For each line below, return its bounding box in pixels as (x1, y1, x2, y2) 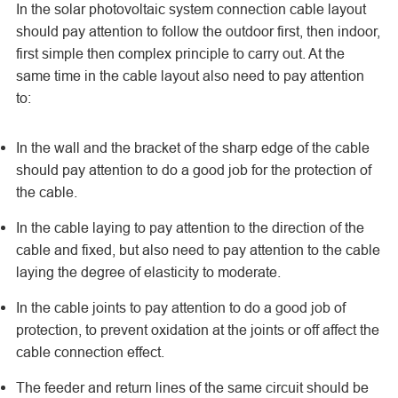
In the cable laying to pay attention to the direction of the (15, 219, 364, 235)
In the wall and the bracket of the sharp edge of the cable (15, 139, 370, 155)
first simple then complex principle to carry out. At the (15, 45, 345, 61)
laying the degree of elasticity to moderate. (15, 264, 281, 280)
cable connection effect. (15, 344, 164, 360)
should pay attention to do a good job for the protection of (15, 162, 371, 178)
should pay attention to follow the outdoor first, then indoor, (15, 23, 380, 39)
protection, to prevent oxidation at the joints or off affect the (15, 322, 379, 338)
